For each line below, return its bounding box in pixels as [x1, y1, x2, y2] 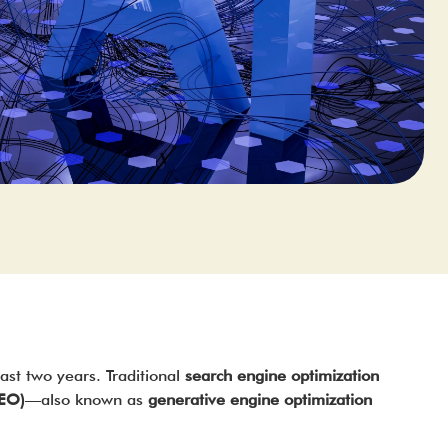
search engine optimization [184, 366, 379, 385]
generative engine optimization [147, 390, 372, 409]
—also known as [24, 390, 148, 409]
